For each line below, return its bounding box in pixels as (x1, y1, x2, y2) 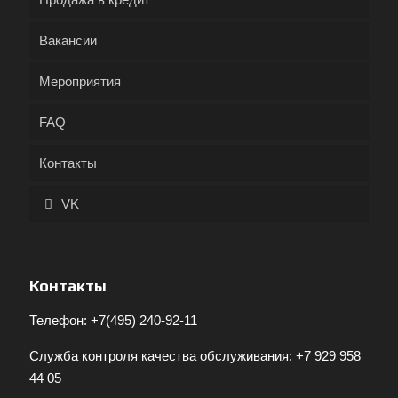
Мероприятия (39, 74, 121, 89)
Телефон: (29, 313, 91, 328)
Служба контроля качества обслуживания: (29, 348, 296, 363)
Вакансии (39, 33, 97, 48)
